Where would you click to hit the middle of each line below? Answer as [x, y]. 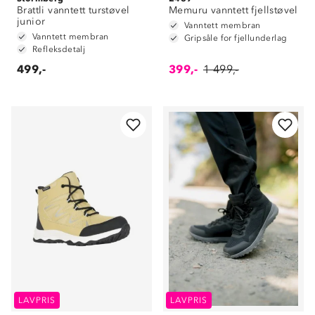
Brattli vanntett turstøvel [73, 10]
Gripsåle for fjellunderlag [236, 38]
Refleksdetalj [59, 49]
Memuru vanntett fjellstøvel [233, 10]
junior [31, 21]
